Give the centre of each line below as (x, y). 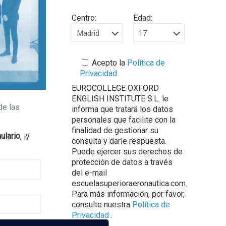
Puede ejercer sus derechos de (127, 152)
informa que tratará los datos (122, 109)
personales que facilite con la (123, 120)
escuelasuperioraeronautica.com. (129, 183)
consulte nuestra (102, 205)
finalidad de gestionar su (115, 130)
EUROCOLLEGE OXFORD (115, 88)
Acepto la (108, 63)
